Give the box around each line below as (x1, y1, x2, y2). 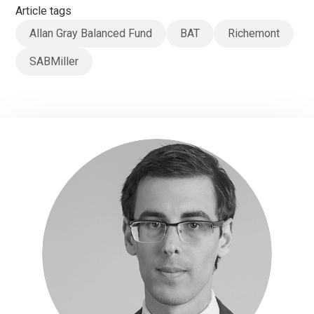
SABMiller (29, 54, 79, 68)
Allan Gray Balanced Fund (29, 26, 153, 40)
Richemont (228, 26, 280, 40)
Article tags (15, 4, 72, 18)
